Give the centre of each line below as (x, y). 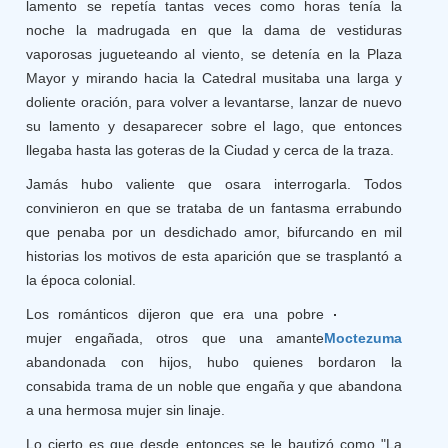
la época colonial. (81, 280)
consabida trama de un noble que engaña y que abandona (214, 386)
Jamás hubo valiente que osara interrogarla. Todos (214, 184)
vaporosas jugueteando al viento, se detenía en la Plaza (214, 54)
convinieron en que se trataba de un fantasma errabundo (214, 208)
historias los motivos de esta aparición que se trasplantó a (214, 256)
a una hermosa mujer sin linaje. (126, 410)
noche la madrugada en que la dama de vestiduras (214, 30)
